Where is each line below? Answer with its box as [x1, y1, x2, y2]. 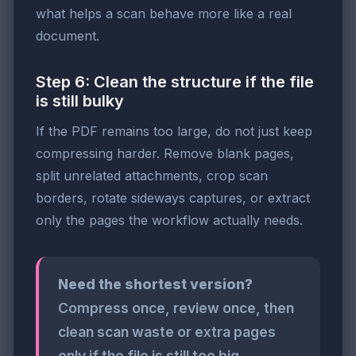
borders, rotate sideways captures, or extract [36, 190, 310, 207]
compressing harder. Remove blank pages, [36, 145, 294, 162]
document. [36, 28, 99, 44]
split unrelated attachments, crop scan [36, 168, 268, 184]
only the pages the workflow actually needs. [36, 212, 303, 229]
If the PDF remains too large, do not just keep [36, 123, 312, 140]
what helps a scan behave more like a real [36, 6, 292, 22]
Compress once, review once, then [58, 300, 294, 317]
